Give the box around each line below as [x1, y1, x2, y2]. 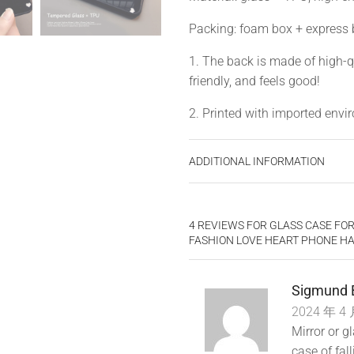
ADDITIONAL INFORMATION [189, 154, 325, 168]
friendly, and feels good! [189, 73, 320, 88]
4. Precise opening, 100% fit [189, 170, 341, 186]
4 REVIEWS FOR [189, 219, 269, 232]
